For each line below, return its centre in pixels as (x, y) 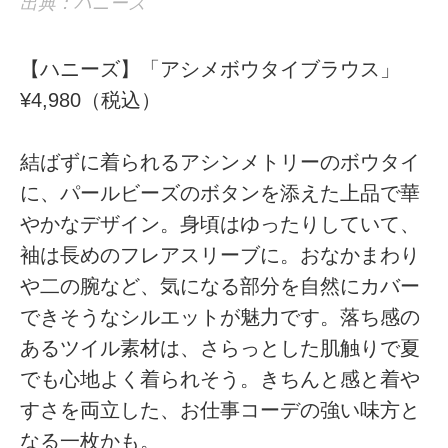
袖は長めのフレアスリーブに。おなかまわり (220, 254)
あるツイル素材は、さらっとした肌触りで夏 (220, 347)
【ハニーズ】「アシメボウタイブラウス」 (210, 68)
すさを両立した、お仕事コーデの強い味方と (220, 409)
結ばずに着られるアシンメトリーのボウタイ (220, 161)
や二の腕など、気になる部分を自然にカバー (220, 285)
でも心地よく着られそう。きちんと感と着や (220, 378)
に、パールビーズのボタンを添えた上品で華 (220, 192)
